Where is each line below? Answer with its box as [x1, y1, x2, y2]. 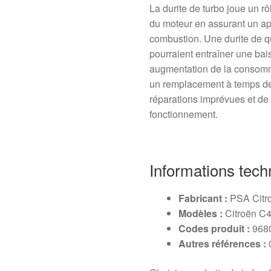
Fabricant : [178, 191, 228, 206]
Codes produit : [178, 221, 250, 236]
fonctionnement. [149, 107, 218, 122]
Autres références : [178, 237, 267, 251]
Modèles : [178, 206, 223, 221]
